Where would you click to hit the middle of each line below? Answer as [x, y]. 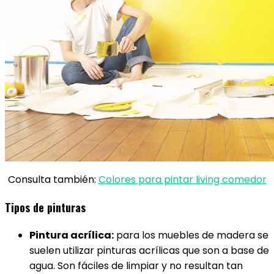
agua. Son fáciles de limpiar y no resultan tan [136, 266]
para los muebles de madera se [191, 235]
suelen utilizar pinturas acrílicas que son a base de [149, 250]
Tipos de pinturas [45, 207]
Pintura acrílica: [72, 235]
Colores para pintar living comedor [182, 180]
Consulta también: [53, 180]
